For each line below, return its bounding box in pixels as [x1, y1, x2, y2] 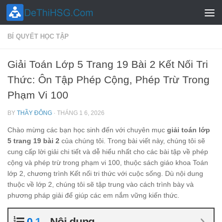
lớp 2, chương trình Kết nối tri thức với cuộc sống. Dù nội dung [7, 169, 203, 178]
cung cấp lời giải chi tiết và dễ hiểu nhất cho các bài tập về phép [7, 148, 208, 156]
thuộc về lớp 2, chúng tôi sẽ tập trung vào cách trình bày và [7, 180, 194, 189]
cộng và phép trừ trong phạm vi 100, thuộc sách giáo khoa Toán [7, 159, 208, 167]
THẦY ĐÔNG [17, 110, 52, 116]
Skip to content [13, 9, 66, 18]
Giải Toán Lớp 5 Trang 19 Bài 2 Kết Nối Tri [7, 58, 208, 70]
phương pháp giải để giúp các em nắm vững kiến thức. [7, 191, 179, 200]
